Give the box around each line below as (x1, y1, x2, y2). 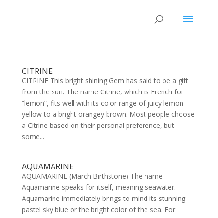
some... (21, 132, 44, 141)
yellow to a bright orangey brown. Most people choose (21, 109, 195, 119)
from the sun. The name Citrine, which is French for (21, 87, 183, 96)
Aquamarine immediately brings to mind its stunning (21, 194, 185, 203)
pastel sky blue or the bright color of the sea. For (21, 205, 175, 214)
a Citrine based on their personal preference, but (21, 121, 174, 130)
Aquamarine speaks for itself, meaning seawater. (21, 182, 176, 192)
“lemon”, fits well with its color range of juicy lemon (21, 98, 183, 108)
